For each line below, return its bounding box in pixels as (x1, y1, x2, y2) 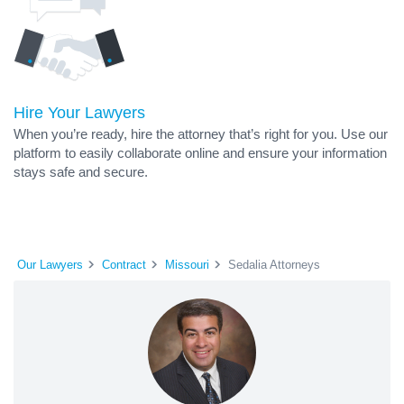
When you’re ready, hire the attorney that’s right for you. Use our (14, 126, 388, 142)
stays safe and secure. (14, 164, 148, 179)
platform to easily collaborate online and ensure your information (14, 145, 387, 161)
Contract (102, 257, 146, 271)
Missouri (165, 257, 209, 271)
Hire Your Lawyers (14, 104, 145, 122)
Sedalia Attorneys (228, 257, 320, 271)
